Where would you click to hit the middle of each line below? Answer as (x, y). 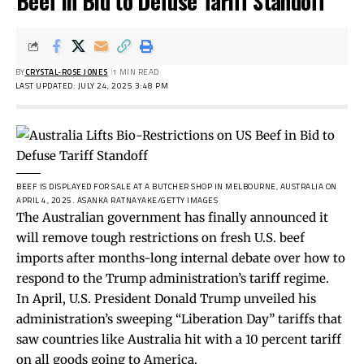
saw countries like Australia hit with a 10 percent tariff (179, 339)
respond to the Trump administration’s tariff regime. (173, 278)
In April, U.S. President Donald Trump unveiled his (166, 298)
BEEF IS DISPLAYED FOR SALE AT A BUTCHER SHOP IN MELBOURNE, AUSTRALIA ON (177, 186)
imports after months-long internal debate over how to (181, 258)
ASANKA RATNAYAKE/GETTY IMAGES (147, 200)
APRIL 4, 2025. (47, 200)
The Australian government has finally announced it (172, 217)
